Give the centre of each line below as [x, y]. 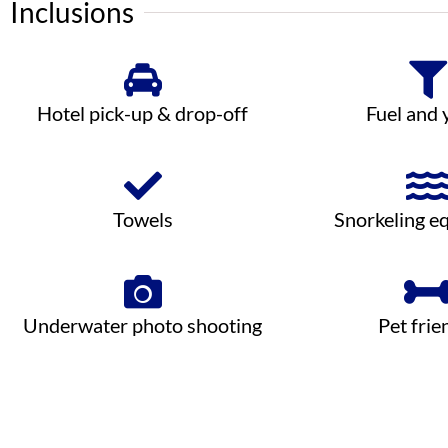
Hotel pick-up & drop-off [142, 113]
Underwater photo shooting [142, 325]
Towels [142, 219]
